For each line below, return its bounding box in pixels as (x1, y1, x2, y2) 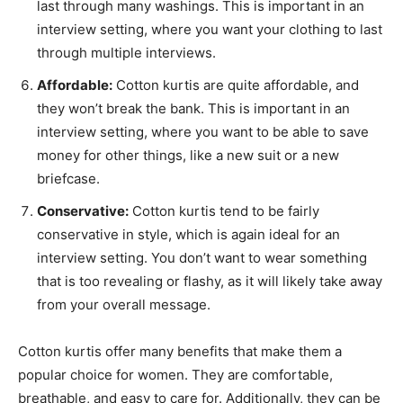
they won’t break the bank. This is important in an (37, 100, 350, 117)
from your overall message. (37, 296, 210, 313)
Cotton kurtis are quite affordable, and (112, 76, 359, 94)
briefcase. (37, 170, 100, 187)
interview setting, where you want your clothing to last (37, 21, 382, 38)
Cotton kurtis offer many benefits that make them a (18, 343, 342, 360)
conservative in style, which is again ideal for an (37, 226, 340, 243)
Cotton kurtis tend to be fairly (129, 202, 319, 219)
